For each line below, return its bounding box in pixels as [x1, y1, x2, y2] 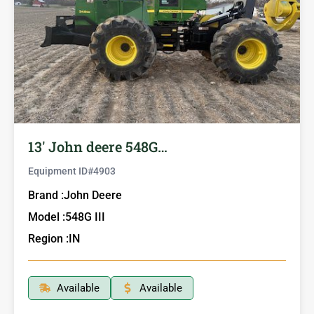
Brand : [28, 188, 64, 202]
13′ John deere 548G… [28, 137, 168, 156]
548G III [65, 210, 105, 224]
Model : [28, 210, 65, 224]
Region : [28, 231, 69, 245]
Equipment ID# [28, 165, 93, 177]
